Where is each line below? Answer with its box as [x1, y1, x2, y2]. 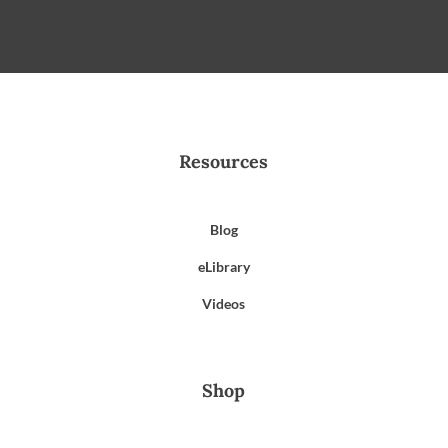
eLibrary [197, 257, 250, 275]
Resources [179, 149, 269, 173]
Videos [202, 294, 246, 312]
